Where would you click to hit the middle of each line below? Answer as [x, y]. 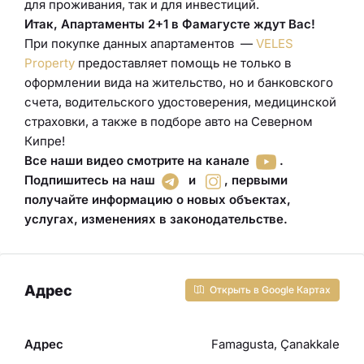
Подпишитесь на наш [90, 180]
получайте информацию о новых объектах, [158, 200]
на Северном [273, 122]
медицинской [295, 102]
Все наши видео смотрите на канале [140, 161]
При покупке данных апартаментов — [139, 44]
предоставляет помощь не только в [183, 63]
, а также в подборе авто [158, 122]
